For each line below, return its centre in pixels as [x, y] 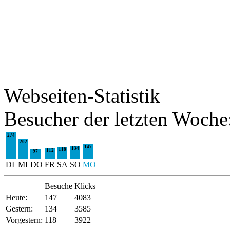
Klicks [85, 186]
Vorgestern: [24, 220]
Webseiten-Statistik [82, 96]
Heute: [16, 197]
